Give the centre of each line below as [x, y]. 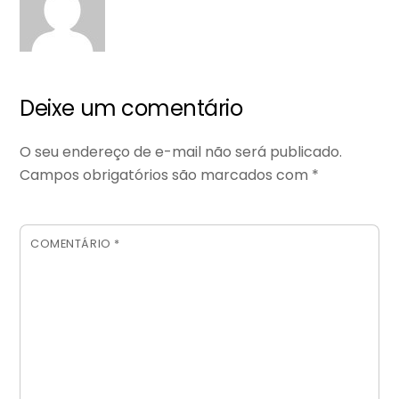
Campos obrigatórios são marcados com [166, 175]
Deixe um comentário [131, 109]
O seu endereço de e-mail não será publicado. [181, 152]
